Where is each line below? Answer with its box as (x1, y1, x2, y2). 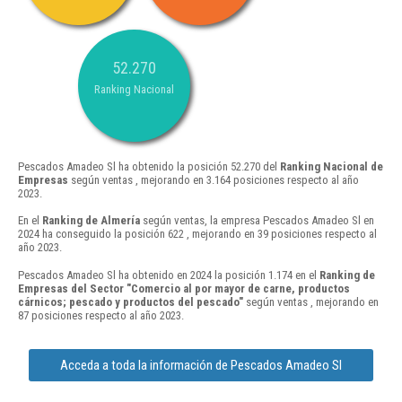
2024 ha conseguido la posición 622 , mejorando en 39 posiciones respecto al (18, 227, 377, 241)
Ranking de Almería (42, 214, 140, 228)
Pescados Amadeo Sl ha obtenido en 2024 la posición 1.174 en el (18, 267, 319, 282)
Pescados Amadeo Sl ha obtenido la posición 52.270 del (18, 160, 280, 174)
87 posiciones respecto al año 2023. (18, 308, 184, 322)
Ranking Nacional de (280, 160, 383, 174)
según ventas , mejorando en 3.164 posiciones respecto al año (68, 173, 359, 188)
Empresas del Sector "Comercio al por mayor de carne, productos (18, 281, 350, 295)
